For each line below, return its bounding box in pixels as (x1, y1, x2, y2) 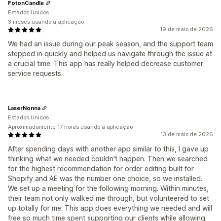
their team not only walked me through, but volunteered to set (8, 194, 209, 202)
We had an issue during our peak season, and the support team (8, 39, 213, 48)
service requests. (8, 69, 63, 77)
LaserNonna (8, 104, 40, 111)
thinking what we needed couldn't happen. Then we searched (8, 154, 208, 163)
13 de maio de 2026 (160, 131, 213, 138)
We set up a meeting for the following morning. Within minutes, (8, 184, 209, 192)
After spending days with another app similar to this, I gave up (8, 145, 209, 153)
